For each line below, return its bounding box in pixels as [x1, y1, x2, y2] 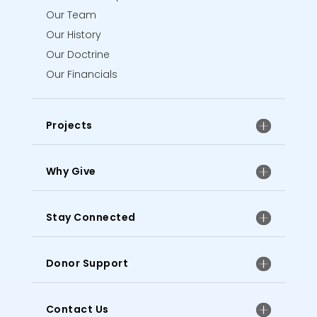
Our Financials [45, 67, 117, 81]
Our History [45, 27, 101, 42]
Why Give [45, 163, 96, 178]
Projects [45, 117, 93, 132]
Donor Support [45, 255, 129, 270]
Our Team [45, 7, 96, 22]
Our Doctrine [45, 47, 110, 62]
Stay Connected [45, 209, 136, 224]
